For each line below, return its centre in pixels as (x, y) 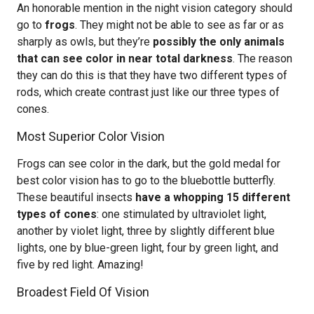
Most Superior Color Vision (91, 136)
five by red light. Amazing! (80, 265)
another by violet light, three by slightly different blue (146, 231)
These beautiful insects (76, 197)
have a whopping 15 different (213, 197)
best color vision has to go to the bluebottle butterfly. (146, 180)
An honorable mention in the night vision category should (155, 8)
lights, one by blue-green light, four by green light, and (148, 248)
